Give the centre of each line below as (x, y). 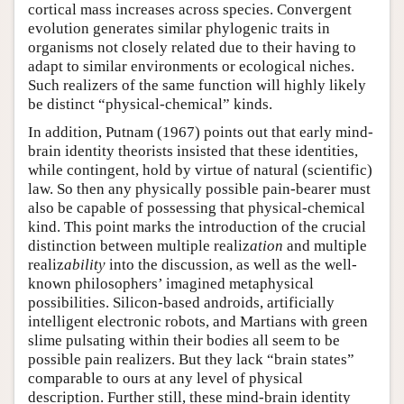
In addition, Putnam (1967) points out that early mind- (201, 133)
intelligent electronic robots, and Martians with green (198, 322)
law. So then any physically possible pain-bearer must (199, 189)
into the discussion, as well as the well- (231, 265)
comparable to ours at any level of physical (165, 379)
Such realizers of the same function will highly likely (197, 86)
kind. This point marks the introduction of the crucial (197, 227)
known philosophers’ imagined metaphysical (171, 284)
